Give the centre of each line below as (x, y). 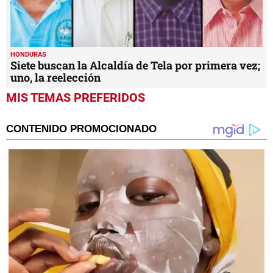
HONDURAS (28, 55)
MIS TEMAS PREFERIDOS (76, 98)
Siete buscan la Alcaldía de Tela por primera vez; (135, 66)
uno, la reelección (55, 78)
